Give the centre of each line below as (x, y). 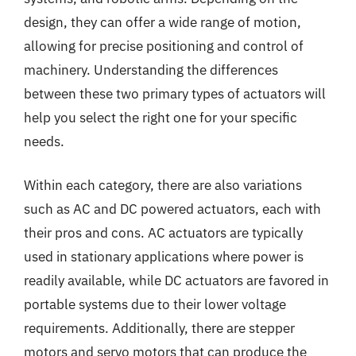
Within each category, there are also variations (163, 185)
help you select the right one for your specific (161, 117)
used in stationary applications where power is (164, 257)
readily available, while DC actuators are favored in (176, 281)
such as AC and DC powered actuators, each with (172, 209)
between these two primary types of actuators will (175, 93)
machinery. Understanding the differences (151, 70)
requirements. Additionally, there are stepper (159, 328)
